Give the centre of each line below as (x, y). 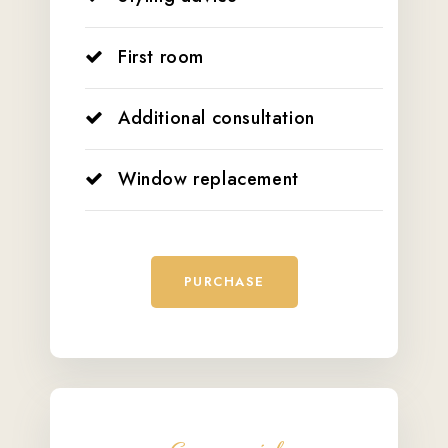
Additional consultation (216, 117)
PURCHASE (224, 281)
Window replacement (208, 178)
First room (161, 56)
